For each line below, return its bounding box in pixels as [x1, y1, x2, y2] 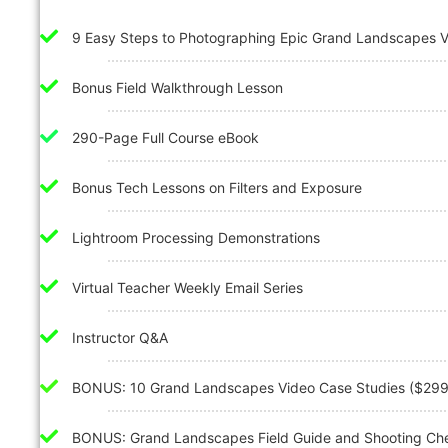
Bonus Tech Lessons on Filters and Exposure [72, 179, 362, 196]
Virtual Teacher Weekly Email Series [72, 279, 303, 296]
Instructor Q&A [72, 329, 168, 346]
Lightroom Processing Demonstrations [72, 229, 320, 246]
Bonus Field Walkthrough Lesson [72, 79, 283, 96]
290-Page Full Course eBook [72, 129, 259, 146]
